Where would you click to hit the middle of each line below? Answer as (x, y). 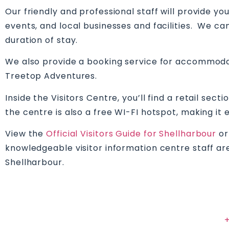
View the (26, 134)
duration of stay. (42, 40)
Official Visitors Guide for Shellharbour (131, 134)
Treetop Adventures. (51, 76)
